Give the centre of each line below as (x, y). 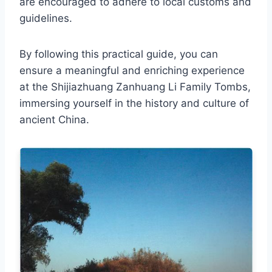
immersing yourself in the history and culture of (134, 104)
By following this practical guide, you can (119, 54)
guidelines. (46, 19)
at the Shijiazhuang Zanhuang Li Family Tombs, (135, 87)
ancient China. (54, 120)
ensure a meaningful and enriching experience (132, 71)
